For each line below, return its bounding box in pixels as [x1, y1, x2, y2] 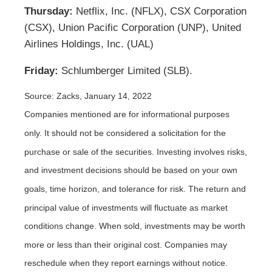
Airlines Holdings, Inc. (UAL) [24, 38, 154, 50]
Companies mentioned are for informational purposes [24, 109, 229, 120]
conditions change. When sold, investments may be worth [24, 221, 245, 231]
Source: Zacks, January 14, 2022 [24, 90, 152, 101]
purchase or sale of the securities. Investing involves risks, [24, 146, 247, 157]
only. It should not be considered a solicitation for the [24, 127, 226, 138]
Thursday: [24, 5, 73, 17]
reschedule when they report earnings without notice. [24, 258, 228, 268]
